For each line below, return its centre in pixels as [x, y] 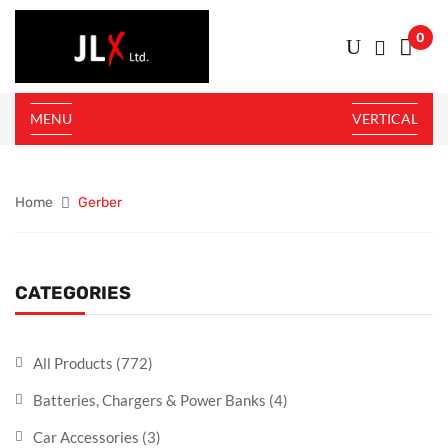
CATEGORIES [73, 292]
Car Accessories [86, 436]
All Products [73, 362]
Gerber [100, 202]
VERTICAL [385, 118]
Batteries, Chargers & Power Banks [149, 399]
